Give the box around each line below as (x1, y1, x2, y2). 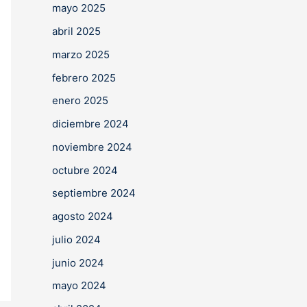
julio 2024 (52, 232, 101, 246)
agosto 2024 (52, 210, 113, 223)
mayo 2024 (52, 279, 106, 293)
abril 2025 (52, 25, 101, 38)
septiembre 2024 (52, 186, 136, 200)
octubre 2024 (52, 163, 118, 177)
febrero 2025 (52, 71, 116, 84)
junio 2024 (52, 256, 104, 269)
